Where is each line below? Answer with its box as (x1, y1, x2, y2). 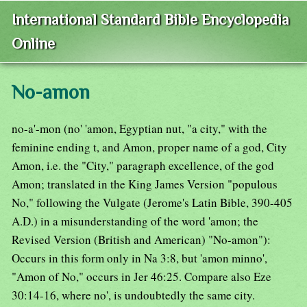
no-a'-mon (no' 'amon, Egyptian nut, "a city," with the (12, 121, 267, 137)
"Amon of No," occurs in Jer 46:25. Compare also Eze (12, 269, 271, 285)
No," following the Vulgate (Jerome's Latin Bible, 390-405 (12, 195, 293, 211)
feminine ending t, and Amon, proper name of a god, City (12, 139, 287, 156)
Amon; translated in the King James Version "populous (12, 176, 278, 193)
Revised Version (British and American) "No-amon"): (12, 232, 271, 248)
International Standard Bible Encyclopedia (12, 11, 289, 29)
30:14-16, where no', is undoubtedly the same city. (12, 287, 255, 304)
